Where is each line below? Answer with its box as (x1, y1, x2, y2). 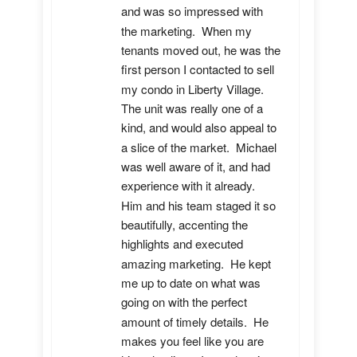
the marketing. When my (121, 22, 252, 39)
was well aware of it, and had (121, 158, 270, 175)
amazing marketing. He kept (121, 254, 271, 272)
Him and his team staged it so (121, 196, 276, 214)
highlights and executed (121, 235, 243, 253)
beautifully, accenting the (121, 216, 248, 233)
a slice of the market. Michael (121, 138, 277, 155)
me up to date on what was (121, 274, 261, 292)
